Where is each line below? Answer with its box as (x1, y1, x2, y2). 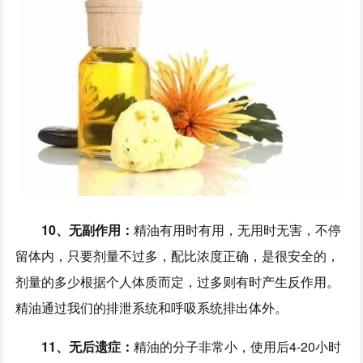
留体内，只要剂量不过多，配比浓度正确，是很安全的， (15, 246, 340, 265)
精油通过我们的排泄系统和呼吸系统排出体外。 (15, 297, 288, 317)
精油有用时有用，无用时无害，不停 (134, 220, 342, 239)
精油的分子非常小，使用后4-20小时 (134, 336, 342, 356)
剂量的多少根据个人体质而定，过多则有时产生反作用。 (15, 271, 340, 291)
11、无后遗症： (41, 336, 135, 356)
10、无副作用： (41, 220, 135, 239)
